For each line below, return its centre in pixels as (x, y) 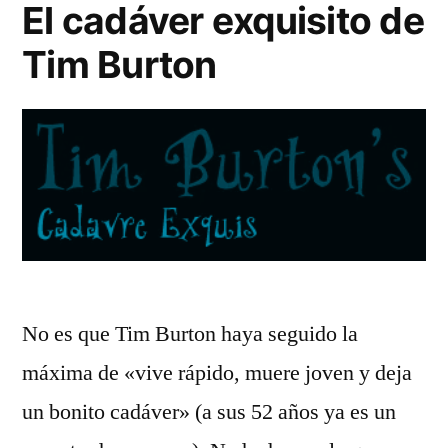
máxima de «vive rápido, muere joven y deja (217, 373)
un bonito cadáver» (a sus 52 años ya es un (209, 412)
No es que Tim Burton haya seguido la (190, 334)
